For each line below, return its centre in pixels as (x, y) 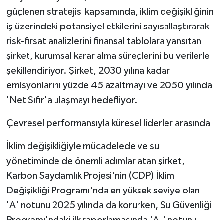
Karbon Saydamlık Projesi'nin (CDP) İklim (90, 176)
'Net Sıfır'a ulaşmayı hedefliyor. (72, 100)
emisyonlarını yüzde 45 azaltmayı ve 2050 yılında (109, 85)
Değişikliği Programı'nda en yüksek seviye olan (103, 190)
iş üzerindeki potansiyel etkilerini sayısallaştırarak (108, 26)
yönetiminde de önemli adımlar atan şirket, (95, 161)
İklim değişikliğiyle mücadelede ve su (82, 146)
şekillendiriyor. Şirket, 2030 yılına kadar (88, 70)
